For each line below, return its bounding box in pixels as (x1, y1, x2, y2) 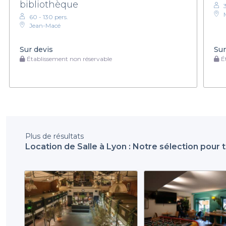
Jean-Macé (29, 22, 61, 30)
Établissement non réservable (25, 55, 112, 63)
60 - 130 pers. (29, 13, 68, 21)
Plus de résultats (25, 132, 84, 141)
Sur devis (20, 45, 53, 54)
